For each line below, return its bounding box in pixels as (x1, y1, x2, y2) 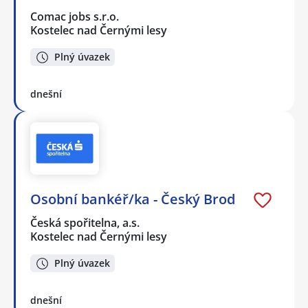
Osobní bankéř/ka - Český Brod (30, 189, 235, 208)
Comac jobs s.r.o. (30, 8, 120, 24)
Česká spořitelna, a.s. (30, 214, 141, 230)
